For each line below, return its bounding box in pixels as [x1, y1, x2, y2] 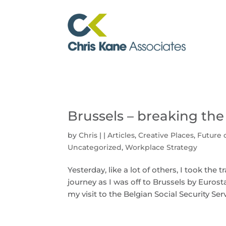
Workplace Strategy [125, 143, 198, 152]
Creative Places [138, 131, 194, 140]
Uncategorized [68, 143, 122, 152]
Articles [107, 131, 135, 140]
